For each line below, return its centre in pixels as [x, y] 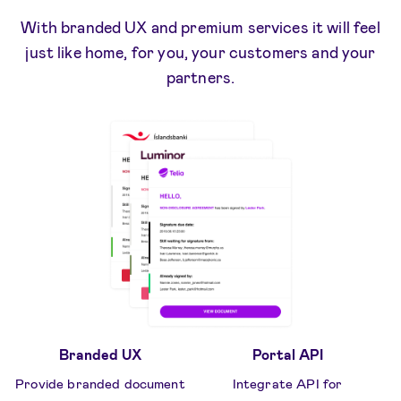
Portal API [287, 354]
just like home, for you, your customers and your [200, 51]
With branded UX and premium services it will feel [200, 26]
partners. [200, 77]
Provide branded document [100, 384]
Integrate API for [287, 384]
